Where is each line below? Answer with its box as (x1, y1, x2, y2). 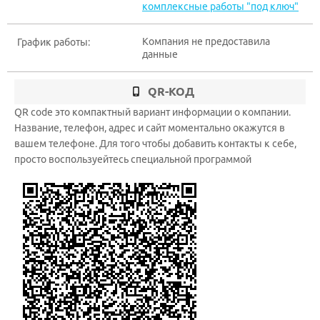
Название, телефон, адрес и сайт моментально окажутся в (14, 122, 285, 134)
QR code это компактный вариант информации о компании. (14, 106, 291, 118)
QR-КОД (148, 85, 194, 98)
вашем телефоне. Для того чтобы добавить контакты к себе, (14, 138, 296, 149)
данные (142, 49, 178, 60)
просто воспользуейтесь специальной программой (14, 154, 251, 165)
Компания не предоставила (142, 36, 270, 47)
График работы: (17, 36, 90, 48)
